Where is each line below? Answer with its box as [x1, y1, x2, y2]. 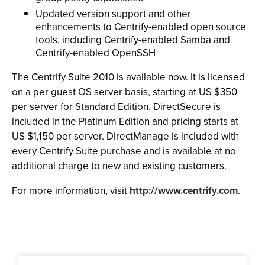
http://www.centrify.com [130, 183, 238, 198]
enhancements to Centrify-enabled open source [35, 20, 246, 34]
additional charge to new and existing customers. [12, 159, 227, 173]
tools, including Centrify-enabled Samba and [35, 33, 230, 47]
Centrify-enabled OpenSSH [35, 46, 156, 60]
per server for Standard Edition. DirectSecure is [12, 99, 221, 114]
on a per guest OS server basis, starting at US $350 [12, 85, 237, 99]
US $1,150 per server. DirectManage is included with [12, 129, 239, 144]
